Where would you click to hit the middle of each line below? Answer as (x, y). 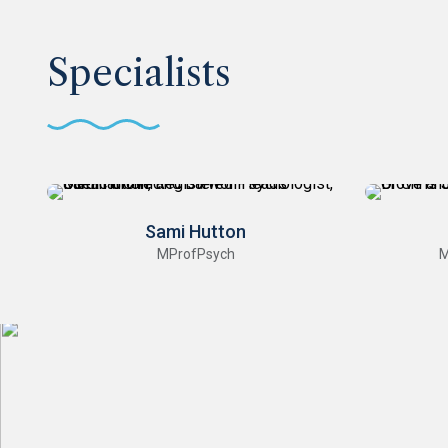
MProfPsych (195, 254)
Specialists (139, 73)
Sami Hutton (196, 232)
